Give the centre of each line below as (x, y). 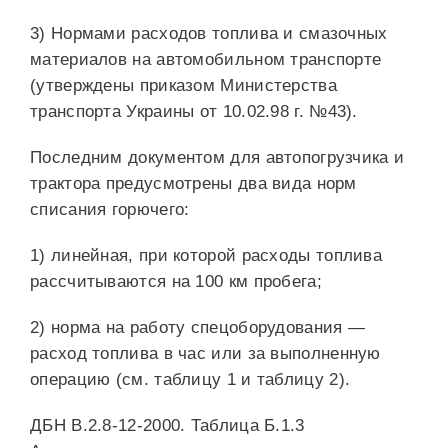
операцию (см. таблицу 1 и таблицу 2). (190, 379)
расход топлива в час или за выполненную (205, 353)
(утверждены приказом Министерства (183, 85)
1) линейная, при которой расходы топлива (206, 255)
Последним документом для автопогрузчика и (217, 157)
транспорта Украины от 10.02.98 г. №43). (194, 111)
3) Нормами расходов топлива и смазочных (209, 33)
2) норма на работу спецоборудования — (198, 327)
